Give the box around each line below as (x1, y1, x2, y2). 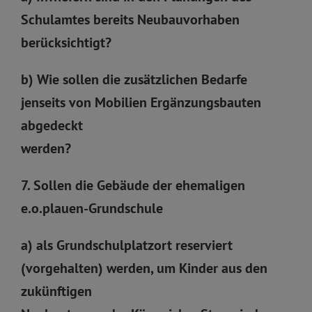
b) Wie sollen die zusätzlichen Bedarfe (21, 70, 247, 88)
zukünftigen (21, 281, 92, 300)
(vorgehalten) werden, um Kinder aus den (21, 258, 267, 277)
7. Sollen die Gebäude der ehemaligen (21, 175, 245, 194)
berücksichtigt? (21, 33, 111, 52)
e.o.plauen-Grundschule (21, 198, 163, 217)
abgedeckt (21, 116, 83, 134)
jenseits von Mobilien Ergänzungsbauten (21, 93, 261, 111)
